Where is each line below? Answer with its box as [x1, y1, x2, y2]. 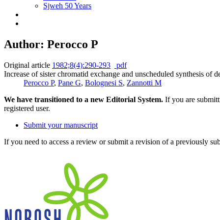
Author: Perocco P [4, 37, 98, 51]
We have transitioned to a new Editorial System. [4, 95, 163, 104]
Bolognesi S [85, 78, 123, 87]
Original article [4, 60, 50, 69]
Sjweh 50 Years [43, 1, 91, 10]
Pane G [58, 78, 81, 87]
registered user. [4, 104, 50, 112]
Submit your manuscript [24, 120, 98, 129]
